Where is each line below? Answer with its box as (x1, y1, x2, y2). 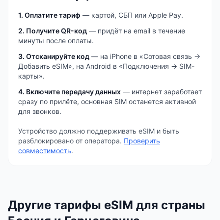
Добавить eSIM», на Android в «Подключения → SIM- (18, 62, 194, 70)
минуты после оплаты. (18, 36, 94, 45)
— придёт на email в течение (87, 27, 185, 35)
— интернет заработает (121, 87, 202, 96)
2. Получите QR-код (18, 27, 87, 35)
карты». (18, 72, 45, 80)
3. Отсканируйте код (18, 52, 89, 60)
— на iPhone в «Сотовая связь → (89, 52, 200, 60)
